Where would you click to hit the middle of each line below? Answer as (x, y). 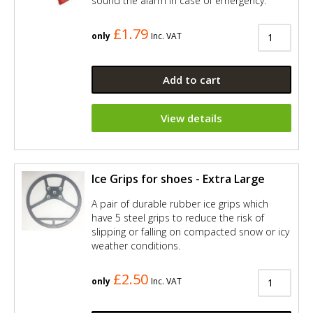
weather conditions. (136, 245)
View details (191, 118)
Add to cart (191, 79)
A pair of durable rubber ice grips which (180, 203)
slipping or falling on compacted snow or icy (190, 231)
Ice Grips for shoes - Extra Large (178, 179)
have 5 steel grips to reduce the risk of (178, 217)
